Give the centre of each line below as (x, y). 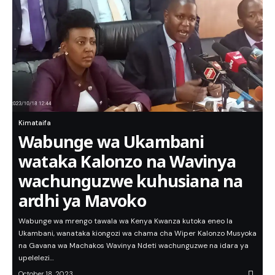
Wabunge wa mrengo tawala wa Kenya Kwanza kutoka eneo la (126, 221)
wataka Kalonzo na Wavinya (127, 161)
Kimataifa (35, 123)
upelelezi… (36, 258)
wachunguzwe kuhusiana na (131, 181)
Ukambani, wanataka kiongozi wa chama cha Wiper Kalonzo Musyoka (137, 234)
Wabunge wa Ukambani (111, 142)
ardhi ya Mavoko (82, 201)
